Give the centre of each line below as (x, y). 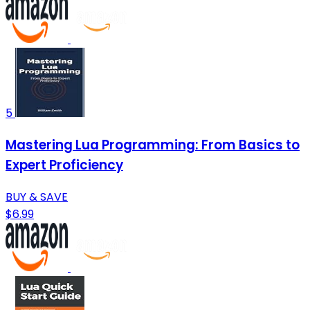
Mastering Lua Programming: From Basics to (153, 145)
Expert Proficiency (64, 165)
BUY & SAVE (37, 197)
